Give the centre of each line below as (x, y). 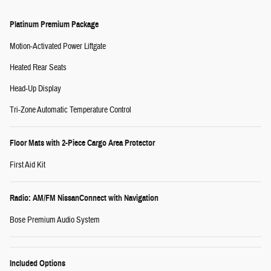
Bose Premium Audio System (55, 220)
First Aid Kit (28, 165)
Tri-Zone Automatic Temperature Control (70, 110)
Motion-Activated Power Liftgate (58, 47)
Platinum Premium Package (54, 25)
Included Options (38, 264)
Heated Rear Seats (38, 68)
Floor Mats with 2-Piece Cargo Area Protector (82, 143)
